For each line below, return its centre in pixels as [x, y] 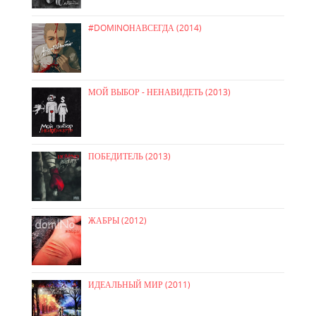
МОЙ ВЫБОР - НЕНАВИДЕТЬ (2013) [159, 92]
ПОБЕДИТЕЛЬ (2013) [129, 157]
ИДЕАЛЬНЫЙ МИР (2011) [139, 285]
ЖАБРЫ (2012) [117, 221]
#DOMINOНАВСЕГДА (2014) [145, 28]
